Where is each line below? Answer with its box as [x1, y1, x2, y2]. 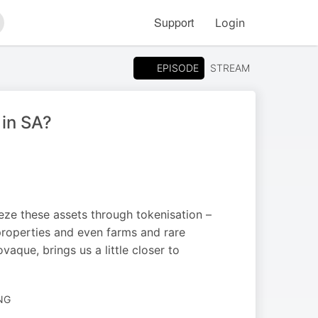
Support [154, 14, 194, 31]
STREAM [210, 62, 250, 74]
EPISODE [157, 61, 199, 74]
